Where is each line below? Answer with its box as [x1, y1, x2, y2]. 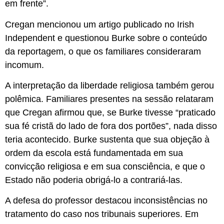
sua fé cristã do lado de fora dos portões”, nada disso [5, 121, 217, 131]
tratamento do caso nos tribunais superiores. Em [5, 209, 198, 219]
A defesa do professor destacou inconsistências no [5, 195, 207, 206]
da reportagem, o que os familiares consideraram [5, 46, 201, 56]
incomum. [5, 59, 44, 70]
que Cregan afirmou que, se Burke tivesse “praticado [5, 107, 215, 118]
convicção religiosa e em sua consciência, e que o [5, 161, 205, 172]
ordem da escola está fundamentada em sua [5, 148, 183, 158]
